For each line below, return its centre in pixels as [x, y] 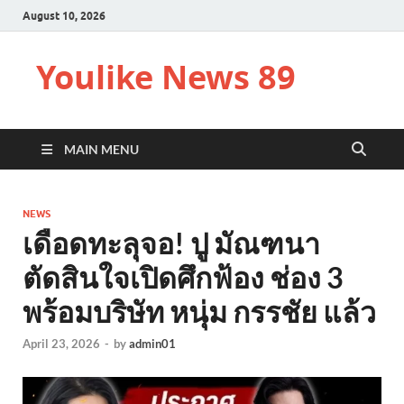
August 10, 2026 [64, 15]
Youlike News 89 [166, 77]
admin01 [152, 344]
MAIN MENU [101, 149]
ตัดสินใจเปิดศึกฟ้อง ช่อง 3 [183, 277]
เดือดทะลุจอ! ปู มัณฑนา [171, 243]
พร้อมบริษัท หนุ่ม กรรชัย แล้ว [199, 312]
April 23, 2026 [61, 344]
